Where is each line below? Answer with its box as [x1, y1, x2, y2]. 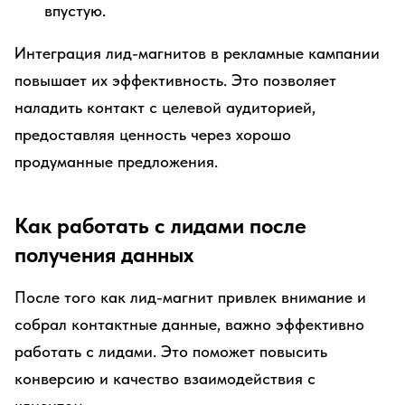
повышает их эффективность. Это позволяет [14, 71, 336, 89]
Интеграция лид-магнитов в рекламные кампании [14, 43, 380, 62]
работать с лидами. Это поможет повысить [14, 342, 327, 361]
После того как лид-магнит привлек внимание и [14, 287, 366, 306]
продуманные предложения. [14, 152, 218, 171]
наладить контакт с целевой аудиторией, [14, 98, 316, 117]
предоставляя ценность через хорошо [14, 125, 291, 144]
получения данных [14, 241, 193, 268]
